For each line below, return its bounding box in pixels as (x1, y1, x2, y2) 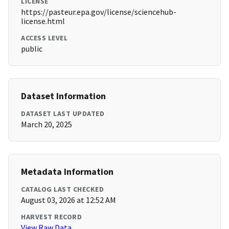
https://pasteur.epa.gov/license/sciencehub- (21, 7, 176, 17)
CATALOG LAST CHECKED (21, 185, 104, 194)
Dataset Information (21, 90, 106, 102)
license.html (21, 16, 65, 27)
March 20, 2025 (21, 119, 72, 130)
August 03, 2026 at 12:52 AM (21, 195, 116, 205)
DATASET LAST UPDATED (21, 109, 104, 119)
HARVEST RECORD (21, 212, 82, 222)
